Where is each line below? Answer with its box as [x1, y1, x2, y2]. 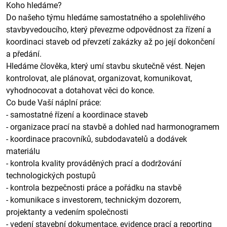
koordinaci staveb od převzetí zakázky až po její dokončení [6, 37, 215, 47]
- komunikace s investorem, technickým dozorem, [6, 195, 181, 205]
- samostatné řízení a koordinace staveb [6, 110, 148, 120]
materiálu [6, 146, 40, 156]
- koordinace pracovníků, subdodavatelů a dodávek [6, 134, 187, 144]
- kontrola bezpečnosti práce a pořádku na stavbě [6, 183, 181, 193]
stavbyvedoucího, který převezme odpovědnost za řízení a [6, 25, 211, 34]
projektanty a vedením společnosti [6, 207, 128, 217]
